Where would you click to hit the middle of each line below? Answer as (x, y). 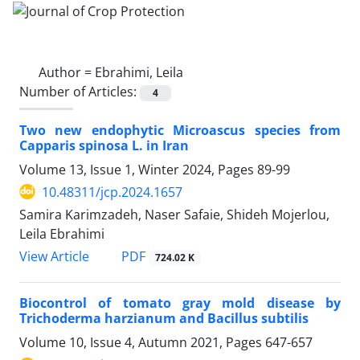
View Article (54, 256)
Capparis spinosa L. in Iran (104, 145)
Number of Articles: (80, 91)
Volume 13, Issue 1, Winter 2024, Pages (138, 169)
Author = (67, 72)
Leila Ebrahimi (62, 233)
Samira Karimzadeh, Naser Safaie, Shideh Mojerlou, (174, 214)
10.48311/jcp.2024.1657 (112, 192)
